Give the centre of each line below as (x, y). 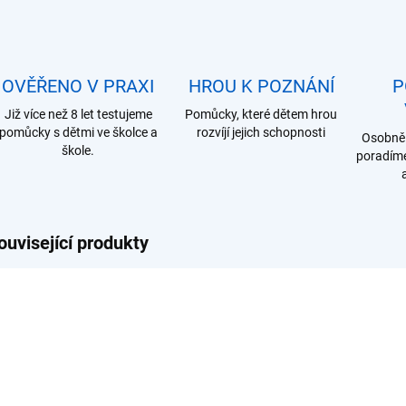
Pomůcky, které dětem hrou (261, 114)
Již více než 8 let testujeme (78, 114)
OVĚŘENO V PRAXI (78, 86)
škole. (78, 150)
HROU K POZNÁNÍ (261, 86)
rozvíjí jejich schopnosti (261, 132)
